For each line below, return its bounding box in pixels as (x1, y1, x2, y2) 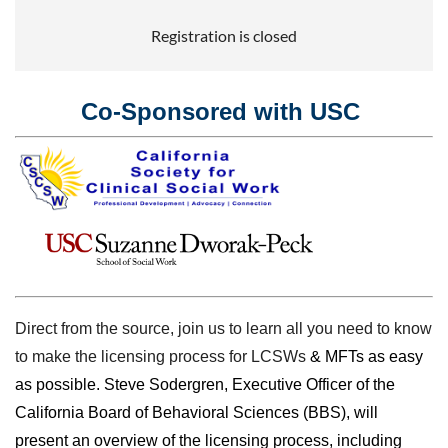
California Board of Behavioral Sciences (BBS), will (15, 404, 378, 422)
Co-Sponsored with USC (81, 97, 367, 125)
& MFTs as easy (310, 348, 423, 366)
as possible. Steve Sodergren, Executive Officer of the (15, 376, 395, 394)
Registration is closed (151, 25, 297, 45)
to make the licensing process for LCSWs (15, 348, 310, 366)
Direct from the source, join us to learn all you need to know (15, 320, 432, 338)
